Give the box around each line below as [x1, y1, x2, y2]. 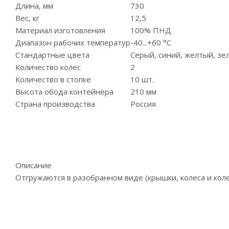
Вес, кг [15, 13, 39, 24]
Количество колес [15, 62, 81, 73]
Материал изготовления [15, 25, 105, 36]
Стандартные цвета [15, 50, 89, 60]
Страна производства [15, 99, 95, 109]
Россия [130, 99, 156, 109]
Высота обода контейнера [15, 86, 113, 97]
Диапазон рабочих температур [15, 37, 130, 48]
